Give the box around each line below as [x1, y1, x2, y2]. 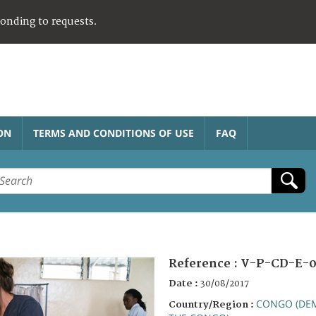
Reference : [169, 256, 241, 271]
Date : [169, 277, 200, 289]
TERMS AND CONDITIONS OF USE [33, 126, 194, 140]
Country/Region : [169, 298, 256, 310]
